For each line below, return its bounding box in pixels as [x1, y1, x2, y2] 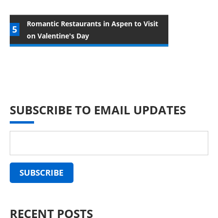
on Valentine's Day [27, 31, 89, 40]
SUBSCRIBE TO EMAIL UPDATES [10, 102, 186, 118]
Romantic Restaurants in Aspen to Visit [27, 18, 158, 28]
